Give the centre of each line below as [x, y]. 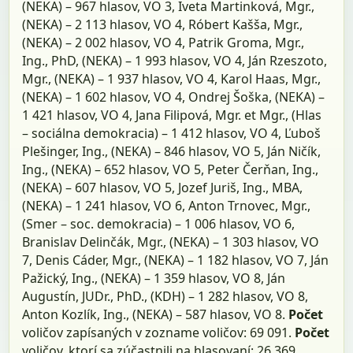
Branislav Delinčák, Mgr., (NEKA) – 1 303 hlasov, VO [171, 242]
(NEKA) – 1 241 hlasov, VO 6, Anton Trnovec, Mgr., [167, 205]
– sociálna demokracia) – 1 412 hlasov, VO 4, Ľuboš [172, 133]
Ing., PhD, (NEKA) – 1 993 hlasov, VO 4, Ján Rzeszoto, [175, 60]
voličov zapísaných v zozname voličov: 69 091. [159, 332]
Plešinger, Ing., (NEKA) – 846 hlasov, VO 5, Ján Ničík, [172, 151]
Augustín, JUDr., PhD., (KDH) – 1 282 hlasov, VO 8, [165, 296]
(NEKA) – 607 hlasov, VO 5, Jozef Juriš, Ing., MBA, [163, 187]
